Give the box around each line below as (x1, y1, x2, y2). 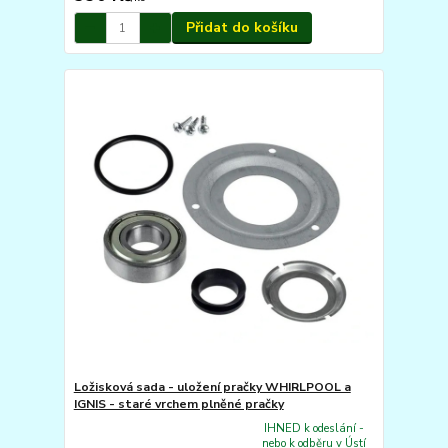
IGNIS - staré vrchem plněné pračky (73, 395, 284, 412)
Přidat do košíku (185, 18, 298, 38)
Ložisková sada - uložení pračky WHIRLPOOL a (73, 378, 351, 395)
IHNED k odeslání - (264, 421, 365, 437)
